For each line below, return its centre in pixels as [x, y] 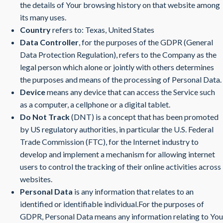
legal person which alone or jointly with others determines [117, 67]
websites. [36, 179]
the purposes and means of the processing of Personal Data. [121, 79]
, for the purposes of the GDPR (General [146, 42]
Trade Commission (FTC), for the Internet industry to [109, 142]
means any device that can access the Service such [130, 92]
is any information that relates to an [133, 191]
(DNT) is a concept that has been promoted [144, 117]
